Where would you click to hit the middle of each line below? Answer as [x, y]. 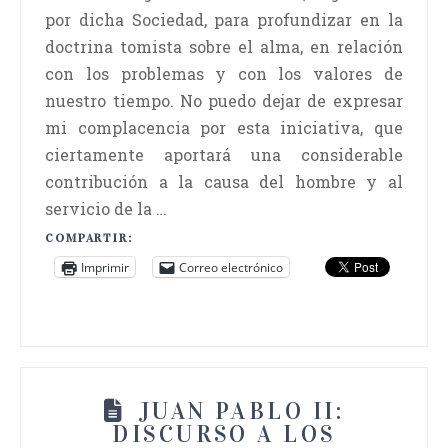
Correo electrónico [231, 267]
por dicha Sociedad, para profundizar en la [224, 20]
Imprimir [105, 267]
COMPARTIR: [89, 238]
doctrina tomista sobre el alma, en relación [224, 47]
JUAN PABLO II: [242, 410]
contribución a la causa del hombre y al [224, 182]
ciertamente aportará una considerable [224, 155]
